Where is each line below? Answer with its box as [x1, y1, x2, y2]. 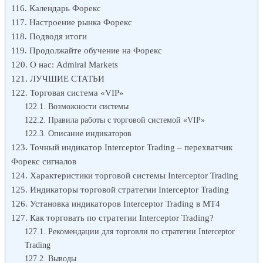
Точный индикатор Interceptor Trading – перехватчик [30, 141, 232, 152]
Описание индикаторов [48, 128, 131, 138]
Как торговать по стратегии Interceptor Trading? [30, 212, 214, 222]
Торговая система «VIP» [30, 87, 124, 97]
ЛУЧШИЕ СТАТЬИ [30, 73, 104, 83]
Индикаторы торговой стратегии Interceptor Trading [30, 184, 229, 194]
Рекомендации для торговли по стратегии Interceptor [48, 226, 235, 236]
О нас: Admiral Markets [30, 59, 118, 69]
